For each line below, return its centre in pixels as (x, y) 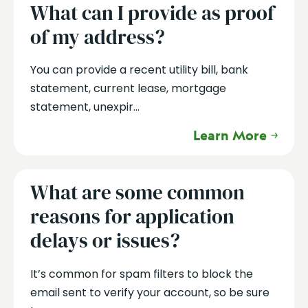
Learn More (230, 135)
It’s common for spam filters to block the (141, 274)
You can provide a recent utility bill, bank (139, 70)
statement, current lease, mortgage (128, 89)
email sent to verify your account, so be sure (150, 292)
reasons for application (132, 217)
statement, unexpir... (85, 107)
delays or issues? (105, 241)
